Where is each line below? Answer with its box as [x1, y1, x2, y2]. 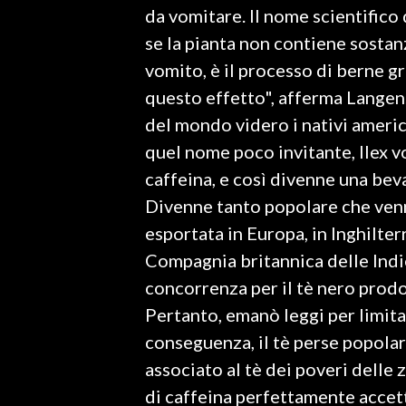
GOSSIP [18, 75, 63, 90]
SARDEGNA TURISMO [18, 162, 143, 177]
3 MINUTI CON [18, 349, 102, 363]
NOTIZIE [18, 235, 64, 249]
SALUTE [18, 119, 63, 133]
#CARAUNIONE [18, 305, 105, 320]
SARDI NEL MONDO [18, 206, 130, 220]
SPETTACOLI [18, 32, 91, 46]
